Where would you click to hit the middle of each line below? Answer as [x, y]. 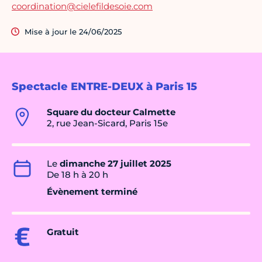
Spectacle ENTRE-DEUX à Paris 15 [104, 87]
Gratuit [63, 232]
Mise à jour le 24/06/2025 [73, 32]
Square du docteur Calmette [111, 112]
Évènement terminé [92, 192]
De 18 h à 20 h [77, 175]
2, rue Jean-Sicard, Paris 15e [107, 123]
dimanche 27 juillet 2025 [116, 164]
